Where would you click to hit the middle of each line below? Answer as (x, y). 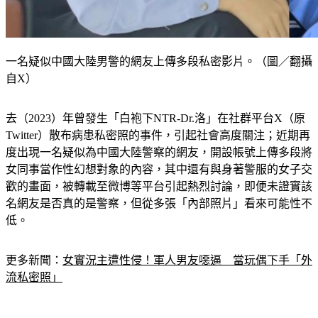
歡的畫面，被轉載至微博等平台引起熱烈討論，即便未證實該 (159, 204)
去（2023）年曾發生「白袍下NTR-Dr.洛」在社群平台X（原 (155, 136)
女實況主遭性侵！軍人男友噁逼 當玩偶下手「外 (187, 278)
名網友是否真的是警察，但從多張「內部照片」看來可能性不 (159, 221)
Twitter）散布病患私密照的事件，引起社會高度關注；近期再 (158, 153)
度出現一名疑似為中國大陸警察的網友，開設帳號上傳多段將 (159, 170)
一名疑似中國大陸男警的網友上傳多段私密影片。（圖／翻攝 (159, 79)
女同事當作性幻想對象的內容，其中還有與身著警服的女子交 (159, 187)
